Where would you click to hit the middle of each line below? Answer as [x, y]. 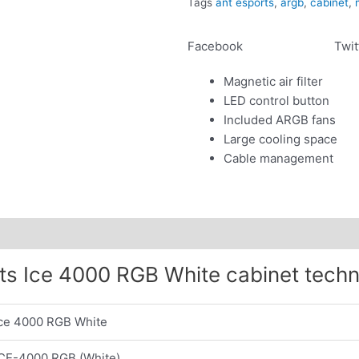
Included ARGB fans [280, 119]
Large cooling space [280, 139]
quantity [210, 14]
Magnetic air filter [273, 81]
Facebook [215, 46]
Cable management [278, 158]
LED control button [276, 100]
